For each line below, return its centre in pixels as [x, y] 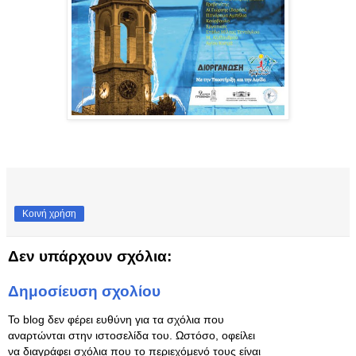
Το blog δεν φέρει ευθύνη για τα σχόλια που [116, 320]
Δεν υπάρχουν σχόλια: [90, 257]
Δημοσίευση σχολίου [84, 292]
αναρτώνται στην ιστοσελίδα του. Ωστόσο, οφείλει [132, 336]
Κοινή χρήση [49, 214]
